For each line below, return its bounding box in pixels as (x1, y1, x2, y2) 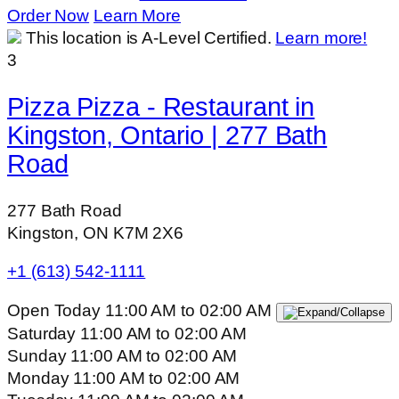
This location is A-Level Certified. (25, 28, 276, 48)
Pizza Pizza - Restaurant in (7, 92, 315, 121)
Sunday (7, 346, 71, 365)
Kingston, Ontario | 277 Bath (7, 120, 328, 150)
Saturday (7, 323, 81, 343)
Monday (7, 368, 74, 387)
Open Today (7, 300, 102, 320)
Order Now (7, 6, 90, 26)
